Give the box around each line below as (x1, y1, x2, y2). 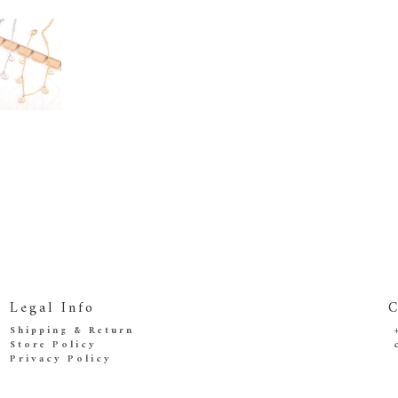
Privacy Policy (10, 351, 113, 369)
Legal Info (10, 296, 96, 322)
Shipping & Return (10, 322, 135, 340)
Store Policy (10, 337, 98, 354)
